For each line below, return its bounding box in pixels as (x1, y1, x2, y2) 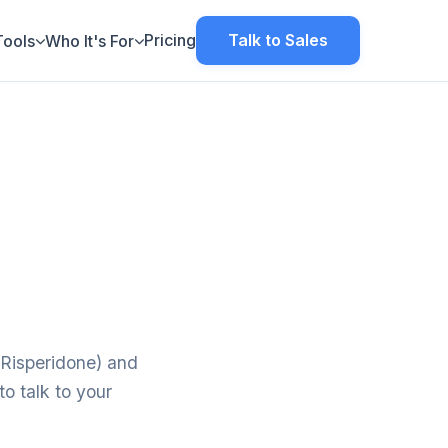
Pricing (144, 30, 196, 50)
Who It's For (45, 30, 134, 51)
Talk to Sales (228, 30, 328, 50)
